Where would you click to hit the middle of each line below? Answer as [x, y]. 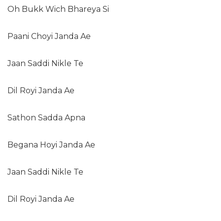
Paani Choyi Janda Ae [49, 37]
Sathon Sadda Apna [46, 118]
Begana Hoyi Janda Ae [51, 145]
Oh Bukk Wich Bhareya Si [58, 9]
